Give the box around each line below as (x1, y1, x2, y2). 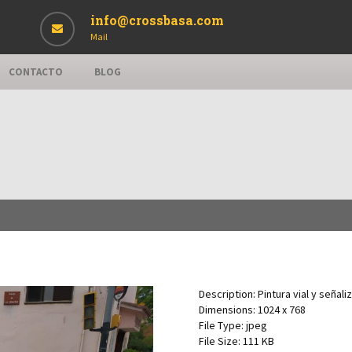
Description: (198, 287, 255, 301)
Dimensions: (198, 302, 255, 317)
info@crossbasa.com (90, 12, 224, 28)
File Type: (198, 318, 244, 332)
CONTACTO (9, 65, 63, 79)
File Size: (198, 334, 240, 348)
